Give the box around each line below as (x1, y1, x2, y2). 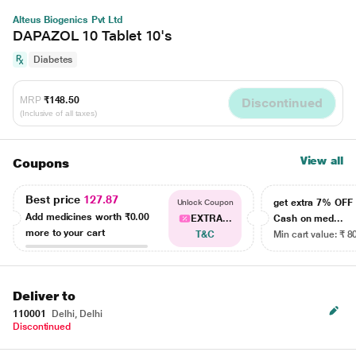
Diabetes (33, 54, 73, 65)
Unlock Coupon (176, 198, 234, 207)
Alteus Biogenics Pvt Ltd (13, 14, 123, 25)
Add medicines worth (25, 211, 125, 222)
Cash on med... (273, 213, 344, 224)
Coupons (13, 156, 69, 171)
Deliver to (13, 288, 76, 304)
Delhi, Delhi (49, 308, 103, 319)
